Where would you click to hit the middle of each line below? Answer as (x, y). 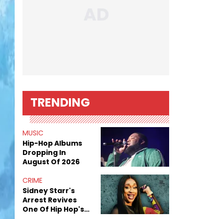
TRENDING (60, 103)
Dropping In (44, 153)
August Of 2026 (51, 162)
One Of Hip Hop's (53, 209)
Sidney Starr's (49, 191)
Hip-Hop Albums (52, 143)
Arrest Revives (50, 200)
